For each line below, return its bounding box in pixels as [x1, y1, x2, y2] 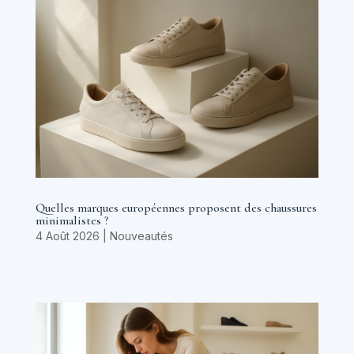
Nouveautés [109, 229, 173, 243]
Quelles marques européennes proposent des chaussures [35, 200, 317, 217]
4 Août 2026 [35, 229, 100, 243]
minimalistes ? [35, 213, 108, 229]
